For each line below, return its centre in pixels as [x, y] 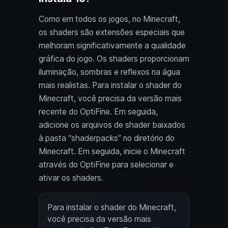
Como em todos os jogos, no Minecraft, [109, 19]
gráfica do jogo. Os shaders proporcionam [114, 59]
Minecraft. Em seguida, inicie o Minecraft [112, 152]
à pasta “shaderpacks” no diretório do [107, 138]
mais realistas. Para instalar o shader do [110, 85]
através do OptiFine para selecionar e [106, 165]
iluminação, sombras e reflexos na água [109, 72]
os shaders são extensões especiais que [112, 33]
